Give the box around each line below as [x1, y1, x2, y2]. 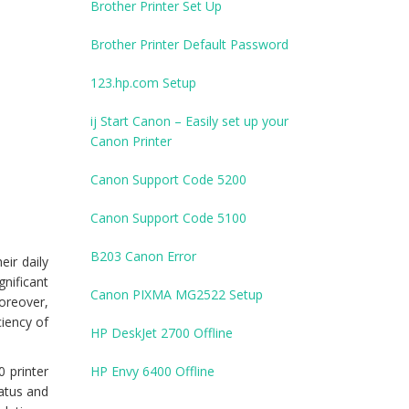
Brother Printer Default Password [89, 36, 288, 54]
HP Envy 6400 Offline [89, 362, 215, 381]
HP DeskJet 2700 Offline [89, 324, 233, 342]
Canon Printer [89, 132, 172, 151]
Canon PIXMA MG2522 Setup [89, 286, 263, 304]
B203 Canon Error [89, 247, 196, 266]
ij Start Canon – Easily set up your [89, 112, 288, 131]
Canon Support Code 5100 [89, 209, 246, 227]
